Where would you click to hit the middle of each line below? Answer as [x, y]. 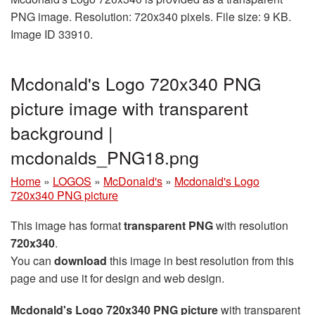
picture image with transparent [129, 107]
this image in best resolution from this [200, 260]
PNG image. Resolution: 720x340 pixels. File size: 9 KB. [151, 16]
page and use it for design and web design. [117, 278]
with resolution [251, 225]
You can [32, 260]
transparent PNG [168, 225]
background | [62, 132]
